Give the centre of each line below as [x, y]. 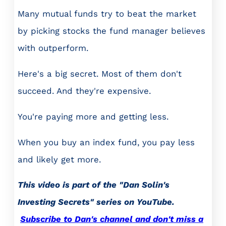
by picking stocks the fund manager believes [111, 31]
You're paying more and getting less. [93, 116]
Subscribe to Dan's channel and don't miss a [112, 219]
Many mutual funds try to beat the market [107, 14]
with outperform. [53, 48]
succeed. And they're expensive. [84, 91]
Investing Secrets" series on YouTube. [96, 202]
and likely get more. [59, 159]
